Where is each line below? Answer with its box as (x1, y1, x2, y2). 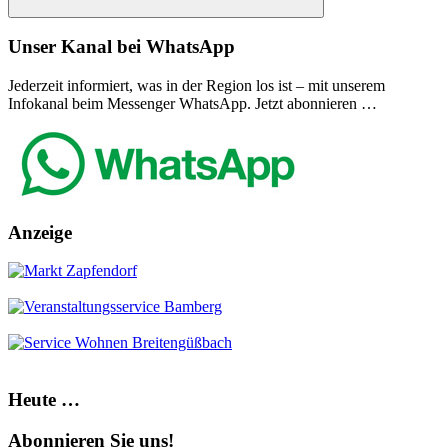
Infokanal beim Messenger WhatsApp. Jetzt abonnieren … (8, 95, 377, 112)
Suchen (165, 13, 209, 29)
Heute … (8, 389, 80, 411)
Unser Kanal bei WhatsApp (8, 36, 235, 58)
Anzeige (8, 221, 72, 243)
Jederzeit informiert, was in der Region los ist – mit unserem (8, 77, 385, 94)
